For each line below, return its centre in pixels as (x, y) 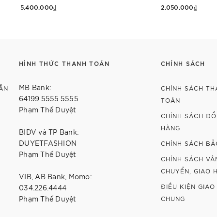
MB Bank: (35, 87)
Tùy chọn (179, 24)
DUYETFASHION (48, 143)
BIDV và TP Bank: (49, 132)
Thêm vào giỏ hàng (38, 24)
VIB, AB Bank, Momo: (55, 177)
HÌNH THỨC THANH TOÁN (64, 63)
